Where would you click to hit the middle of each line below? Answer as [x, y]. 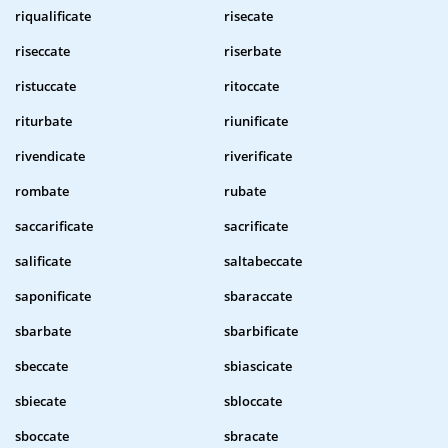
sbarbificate [261, 331]
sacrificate [256, 226]
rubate [245, 191]
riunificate [256, 121]
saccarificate [54, 226]
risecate [248, 16]
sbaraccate [258, 296]
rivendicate [50, 156]
